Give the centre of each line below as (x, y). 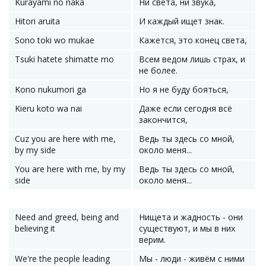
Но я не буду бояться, (184, 89)
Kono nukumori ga (50, 89)
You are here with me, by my (70, 169)
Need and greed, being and (67, 217)
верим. (152, 240)
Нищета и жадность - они (191, 217)
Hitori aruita (37, 21)
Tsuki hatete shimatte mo (64, 59)
